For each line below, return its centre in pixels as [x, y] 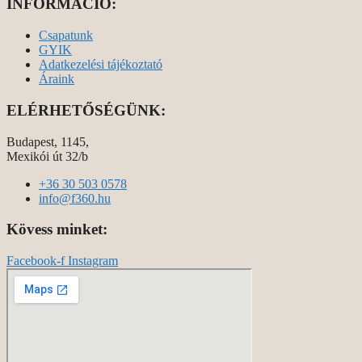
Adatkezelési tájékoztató [101, 65]
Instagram [93, 260]
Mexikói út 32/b [47, 156]
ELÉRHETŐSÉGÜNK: [86, 110]
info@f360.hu [75, 198]
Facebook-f [36, 260]
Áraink [57, 79]
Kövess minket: [57, 229]
